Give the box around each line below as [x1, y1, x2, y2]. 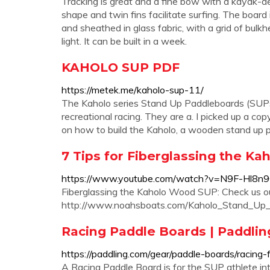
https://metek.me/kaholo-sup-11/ [61, 84, 204, 96]
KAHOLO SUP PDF [61, 60, 180, 75]
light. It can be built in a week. [61, 35, 187, 47]
